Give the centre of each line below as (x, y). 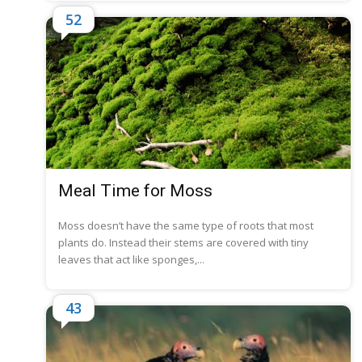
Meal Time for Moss (135, 190)
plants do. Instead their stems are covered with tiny (183, 242)
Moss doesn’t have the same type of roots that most (186, 225)
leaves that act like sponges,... (131, 259)
